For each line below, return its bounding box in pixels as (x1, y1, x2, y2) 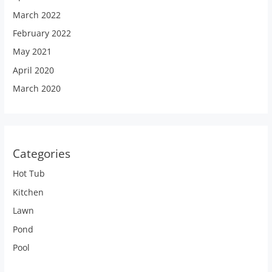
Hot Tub (13, 168, 46, 180)
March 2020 (13, 83, 61, 95)
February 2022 (13, 27, 72, 39)
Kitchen (13, 186, 44, 198)
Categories (13, 146, 71, 162)
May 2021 (13, 46, 52, 58)
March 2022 (13, 8, 61, 21)
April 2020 (13, 64, 55, 76)
